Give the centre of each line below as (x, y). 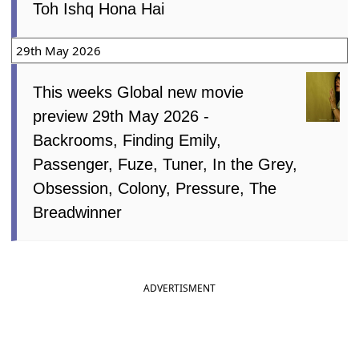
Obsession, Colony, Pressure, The (155, 188)
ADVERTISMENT (179, 288)
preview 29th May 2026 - (121, 116)
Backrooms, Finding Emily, (127, 140)
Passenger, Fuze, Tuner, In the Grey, (165, 164)
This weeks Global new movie (139, 92)
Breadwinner (78, 212)
